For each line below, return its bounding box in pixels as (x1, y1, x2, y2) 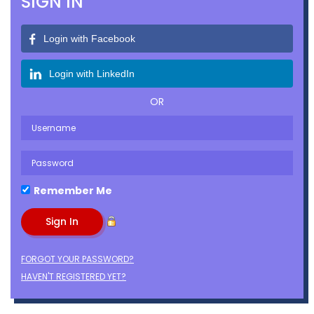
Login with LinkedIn (49, 68, 135, 79)
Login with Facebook (43, 33, 135, 44)
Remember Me (34, 184, 112, 198)
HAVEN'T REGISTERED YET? (21, 271, 126, 282)
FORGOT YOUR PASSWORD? (21, 253, 134, 265)
